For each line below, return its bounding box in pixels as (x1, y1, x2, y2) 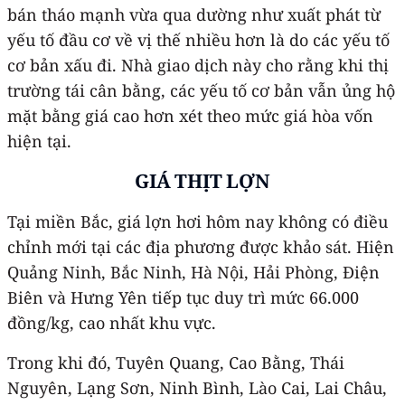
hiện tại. (7, 129, 71, 152)
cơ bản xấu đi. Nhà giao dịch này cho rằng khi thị (7, 53, 389, 76)
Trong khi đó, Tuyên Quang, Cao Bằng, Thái (7, 351, 344, 373)
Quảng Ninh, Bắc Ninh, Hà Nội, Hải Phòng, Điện (7, 260, 380, 283)
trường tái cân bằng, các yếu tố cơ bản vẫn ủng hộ (7, 79, 395, 101)
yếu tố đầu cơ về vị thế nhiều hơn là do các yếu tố (7, 28, 390, 51)
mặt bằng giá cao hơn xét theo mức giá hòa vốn (7, 104, 373, 127)
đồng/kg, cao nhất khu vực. (7, 311, 216, 334)
